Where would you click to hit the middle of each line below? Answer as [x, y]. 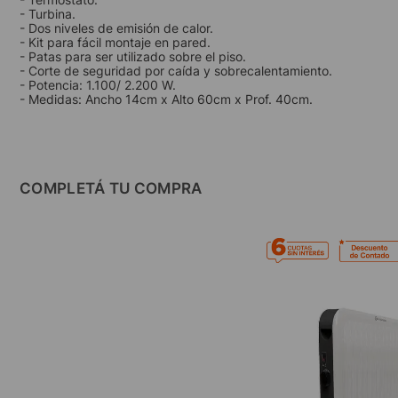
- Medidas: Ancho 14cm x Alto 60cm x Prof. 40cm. [166, 99]
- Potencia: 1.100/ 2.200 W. [98, 85]
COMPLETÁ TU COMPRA [111, 188]
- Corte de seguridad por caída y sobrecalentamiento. [176, 71]
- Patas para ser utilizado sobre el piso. [133, 56]
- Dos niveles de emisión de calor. [116, 28]
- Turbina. [48, 14]
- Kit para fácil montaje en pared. [115, 42]
